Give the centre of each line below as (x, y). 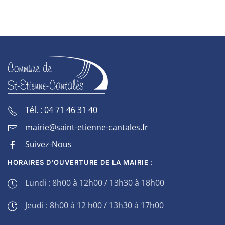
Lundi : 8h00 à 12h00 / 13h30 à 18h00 (95, 183)
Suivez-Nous (48, 144)
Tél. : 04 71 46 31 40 (61, 110)
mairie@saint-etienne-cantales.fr (87, 127)
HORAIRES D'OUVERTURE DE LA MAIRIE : (80, 162)
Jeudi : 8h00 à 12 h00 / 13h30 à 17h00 (94, 206)
